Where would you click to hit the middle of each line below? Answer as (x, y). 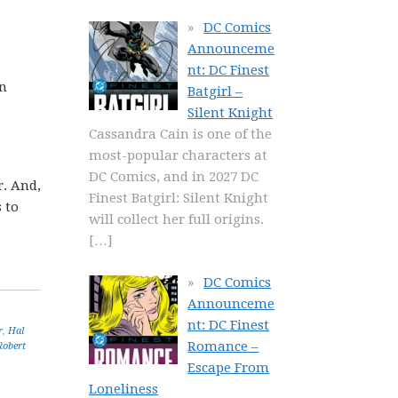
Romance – (223, 346)
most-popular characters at (178, 155)
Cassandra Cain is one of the (180, 134)
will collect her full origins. (176, 219)
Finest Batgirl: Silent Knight (179, 198)
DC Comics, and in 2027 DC (174, 177)
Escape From (229, 367)
